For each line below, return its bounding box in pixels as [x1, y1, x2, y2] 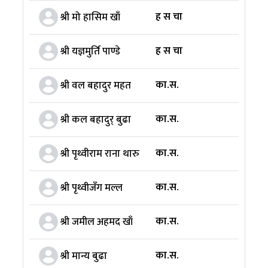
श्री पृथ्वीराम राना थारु [60, 145, 139, 162]
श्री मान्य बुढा [60, 247, 107, 264]
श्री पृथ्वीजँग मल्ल [60, 179, 123, 196]
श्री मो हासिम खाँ [60, 8, 120, 26]
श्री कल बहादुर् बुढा [60, 111, 131, 128]
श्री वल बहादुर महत [60, 77, 131, 94]
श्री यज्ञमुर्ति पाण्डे [60, 42, 120, 60]
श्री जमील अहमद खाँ [60, 213, 133, 230]
